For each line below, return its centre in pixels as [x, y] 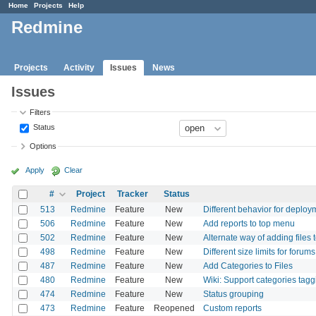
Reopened [174, 308]
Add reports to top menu [249, 223]
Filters [41, 112]
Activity [79, 67]
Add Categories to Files [248, 266]
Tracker [132, 194]
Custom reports [232, 308]
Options [43, 146]
